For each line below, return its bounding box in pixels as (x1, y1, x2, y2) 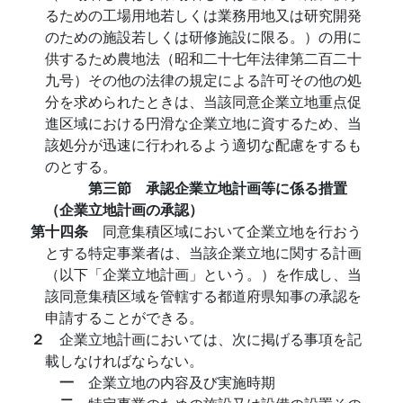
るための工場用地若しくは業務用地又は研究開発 (45, 4, 362, 25)
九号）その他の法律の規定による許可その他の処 (45, 69, 362, 90)
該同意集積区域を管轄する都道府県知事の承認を (45, 285, 362, 306)
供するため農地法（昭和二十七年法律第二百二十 (45, 48, 362, 68)
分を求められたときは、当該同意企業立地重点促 (45, 91, 362, 112)
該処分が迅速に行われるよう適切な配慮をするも (45, 134, 362, 155)
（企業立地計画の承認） (45, 199, 203, 219)
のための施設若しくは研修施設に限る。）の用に (45, 26, 362, 47)
